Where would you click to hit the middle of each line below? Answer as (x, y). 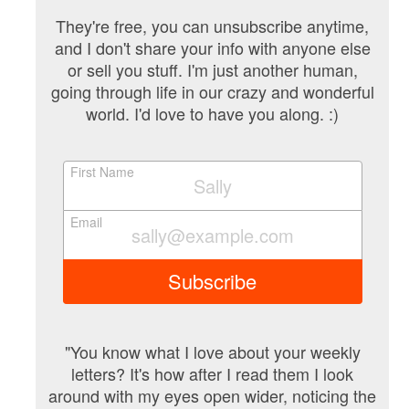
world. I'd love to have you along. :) (213, 113)
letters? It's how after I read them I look (213, 373)
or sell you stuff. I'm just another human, (212, 69)
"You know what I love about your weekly (212, 351)
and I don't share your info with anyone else (212, 47)
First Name (103, 171)
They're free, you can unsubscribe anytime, (213, 25)
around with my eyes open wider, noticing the (213, 395)
